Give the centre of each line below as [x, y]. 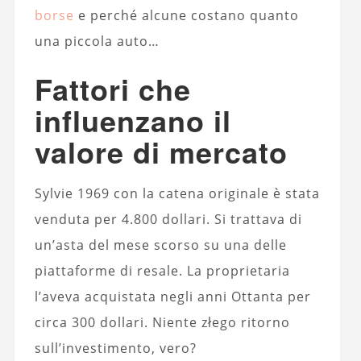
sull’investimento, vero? [115, 349]
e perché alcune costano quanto [186, 16]
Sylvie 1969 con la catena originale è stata [177, 194]
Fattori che [112, 89]
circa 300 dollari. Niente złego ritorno [162, 323]
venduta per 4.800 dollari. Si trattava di [168, 220]
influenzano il [133, 120]
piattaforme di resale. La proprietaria [162, 271]
